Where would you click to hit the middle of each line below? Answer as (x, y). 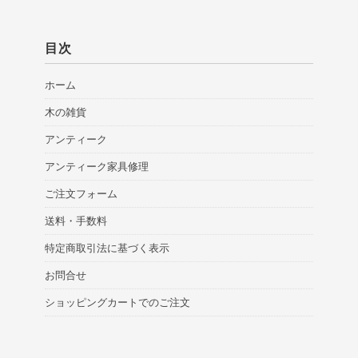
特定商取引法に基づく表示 (107, 248)
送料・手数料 (76, 221)
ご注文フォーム (81, 193)
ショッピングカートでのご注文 (117, 302)
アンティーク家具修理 (97, 166)
